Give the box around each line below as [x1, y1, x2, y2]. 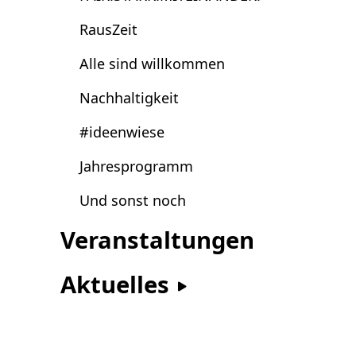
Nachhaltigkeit [79, 87, 179, 107]
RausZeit [79, 19, 137, 39]
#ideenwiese [79, 122, 164, 141]
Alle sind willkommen [79, 53, 225, 73]
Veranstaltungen [60, 223, 254, 256]
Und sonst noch [79, 190, 186, 210]
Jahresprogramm [79, 156, 193, 176]
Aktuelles [60, 268, 176, 300]
